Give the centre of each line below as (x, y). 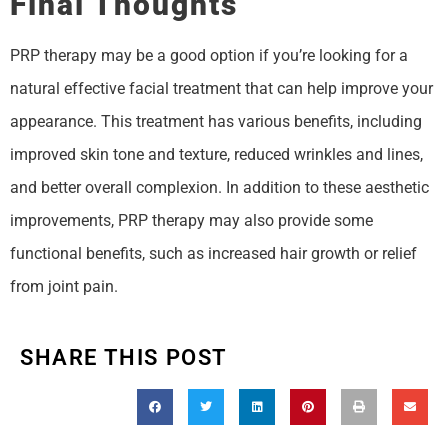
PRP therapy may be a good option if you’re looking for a (209, 55)
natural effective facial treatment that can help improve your (221, 88)
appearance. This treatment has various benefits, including (216, 121)
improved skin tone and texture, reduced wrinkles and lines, (216, 154)
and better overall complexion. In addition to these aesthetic (219, 187)
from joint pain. (64, 286)
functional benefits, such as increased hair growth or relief (213, 253)
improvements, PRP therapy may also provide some (191, 220)
